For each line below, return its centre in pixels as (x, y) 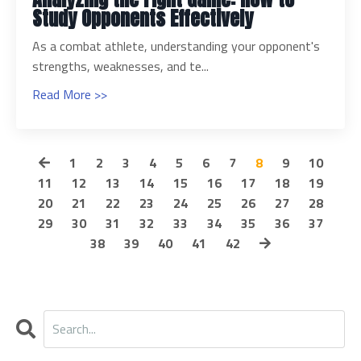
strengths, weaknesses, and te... (120, 66)
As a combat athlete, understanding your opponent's (176, 46)
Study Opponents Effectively (143, 18)
